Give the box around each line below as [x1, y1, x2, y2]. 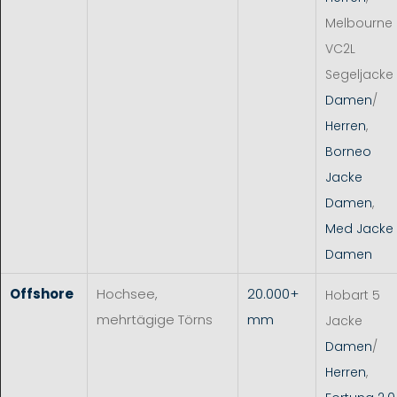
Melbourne [325, 13, 393, 32]
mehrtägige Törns [97, 309, 213, 329]
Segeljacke [325, 65, 393, 83]
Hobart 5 [325, 285, 380, 304]
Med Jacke [325, 219, 393, 237]
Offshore [10, 284, 74, 303]
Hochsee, [97, 284, 158, 303]
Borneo [325, 142, 371, 160]
